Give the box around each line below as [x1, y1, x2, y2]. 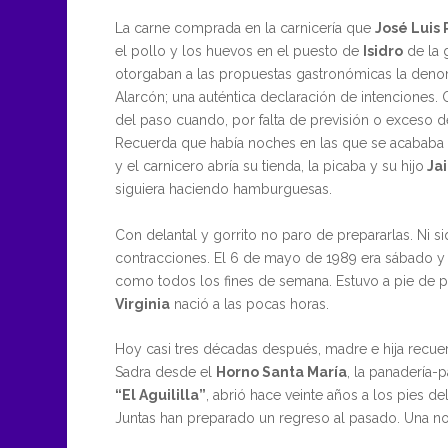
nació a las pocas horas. [169, 295, 329, 312]
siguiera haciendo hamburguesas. [114, 181, 332, 198]
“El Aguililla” [114, 387, 206, 404]
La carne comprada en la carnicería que [114, 20, 375, 37]
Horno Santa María [215, 364, 347, 381]
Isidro [362, 43, 403, 60]
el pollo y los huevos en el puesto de [114, 43, 363, 60]
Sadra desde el [114, 364, 216, 381]
